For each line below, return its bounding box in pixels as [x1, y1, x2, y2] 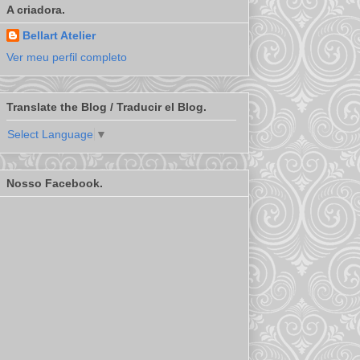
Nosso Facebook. [6, 177, 103, 190]
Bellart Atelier [22, 29, 96, 43]
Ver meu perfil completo [6, 51, 127, 64]
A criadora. [6, 3, 65, 17]
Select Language [7, 128, 93, 141]
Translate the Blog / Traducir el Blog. [6, 100, 207, 113]
